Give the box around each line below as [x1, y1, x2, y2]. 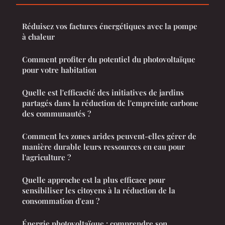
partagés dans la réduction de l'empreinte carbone [22, 97, 198, 108]
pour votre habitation [22, 64, 96, 75]
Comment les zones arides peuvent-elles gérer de [22, 131, 196, 141]
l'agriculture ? [22, 152, 71, 162]
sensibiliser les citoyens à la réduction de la [22, 185, 175, 195]
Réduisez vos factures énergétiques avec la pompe [22, 21, 197, 31]
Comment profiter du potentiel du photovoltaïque [22, 54, 195, 64]
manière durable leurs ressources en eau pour [22, 141, 185, 152]
